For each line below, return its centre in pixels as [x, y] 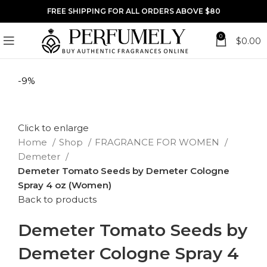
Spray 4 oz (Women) [65, 185]
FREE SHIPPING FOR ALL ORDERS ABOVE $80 [133, 11]
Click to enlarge [53, 128]
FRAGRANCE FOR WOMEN [158, 142]
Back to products [57, 200]
